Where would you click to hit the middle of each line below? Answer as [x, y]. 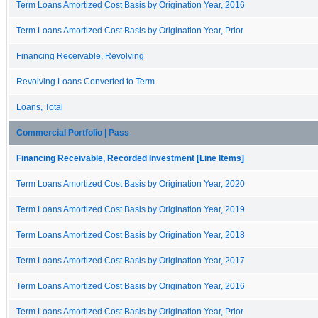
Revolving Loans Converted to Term [86, 81]
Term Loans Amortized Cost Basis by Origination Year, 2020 [131, 183]
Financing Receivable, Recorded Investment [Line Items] [130, 158]
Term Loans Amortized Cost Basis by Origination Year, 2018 [131, 235]
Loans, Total [40, 107]
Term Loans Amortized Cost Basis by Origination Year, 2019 [131, 209]
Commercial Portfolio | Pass [73, 132]
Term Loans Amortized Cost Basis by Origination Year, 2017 [131, 260]
